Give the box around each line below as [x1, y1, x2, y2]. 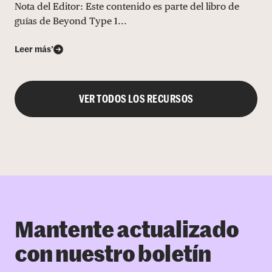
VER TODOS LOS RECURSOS [78, 93, 194, 104]
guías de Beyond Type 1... [15, 15, 127, 27]
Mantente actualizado [15, 220, 239, 242]
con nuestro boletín [15, 244, 211, 267]
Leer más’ [15, 45, 53, 54]
